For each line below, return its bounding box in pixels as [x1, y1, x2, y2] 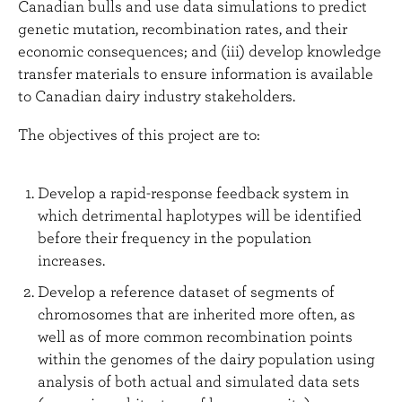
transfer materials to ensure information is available [18, 64, 373, 83]
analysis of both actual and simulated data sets [37, 371, 360, 391]
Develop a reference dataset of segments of [37, 282, 335, 301]
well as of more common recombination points [37, 327, 353, 346]
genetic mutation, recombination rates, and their [18, 19, 347, 39]
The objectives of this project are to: [18, 125, 260, 144]
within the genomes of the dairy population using [37, 349, 375, 369]
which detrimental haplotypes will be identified [37, 205, 362, 225]
